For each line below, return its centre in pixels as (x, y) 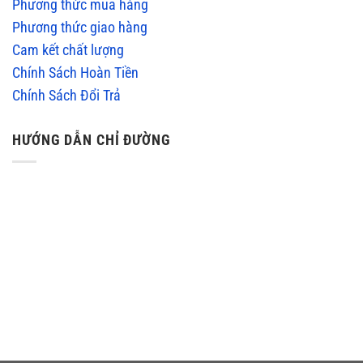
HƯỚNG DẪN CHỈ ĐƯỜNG (92, 140)
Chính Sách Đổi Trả (66, 96)
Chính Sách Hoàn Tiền (75, 73)
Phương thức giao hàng (80, 28)
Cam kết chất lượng (68, 51)
